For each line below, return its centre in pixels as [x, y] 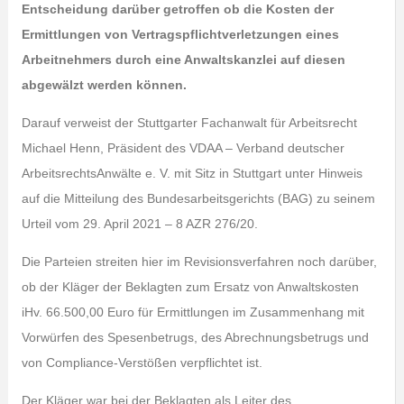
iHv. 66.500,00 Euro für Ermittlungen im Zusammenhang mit [193, 312]
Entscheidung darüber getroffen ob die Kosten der [177, 9]
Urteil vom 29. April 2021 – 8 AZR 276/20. [139, 224]
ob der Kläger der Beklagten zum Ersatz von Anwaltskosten [190, 287]
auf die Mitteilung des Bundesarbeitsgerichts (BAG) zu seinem [198, 198]
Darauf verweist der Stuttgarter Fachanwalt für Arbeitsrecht [189, 123]
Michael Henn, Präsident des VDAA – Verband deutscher [183, 148]
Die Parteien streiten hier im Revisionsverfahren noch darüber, [199, 262]
